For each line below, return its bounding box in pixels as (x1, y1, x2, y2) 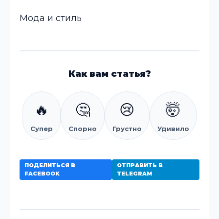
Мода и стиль (20, 13, 82, 23)
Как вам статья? (68, 68, 151, 79)
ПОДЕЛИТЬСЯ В (24, 162, 75, 169)
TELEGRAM (116, 170, 152, 177)
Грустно (112, 125, 142, 132)
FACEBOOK (24, 170, 60, 177)
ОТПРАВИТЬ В (116, 162, 163, 169)
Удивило (157, 125, 189, 132)
